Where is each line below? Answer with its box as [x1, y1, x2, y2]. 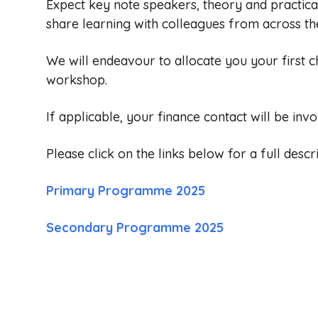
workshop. [46, 71, 107, 88]
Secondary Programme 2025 [46, 219, 224, 236]
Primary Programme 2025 [46, 182, 205, 199]
